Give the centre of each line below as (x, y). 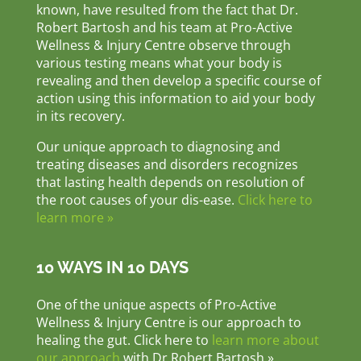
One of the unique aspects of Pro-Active (156, 305)
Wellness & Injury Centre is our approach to (168, 323)
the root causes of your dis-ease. (137, 200)
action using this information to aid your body (175, 99)
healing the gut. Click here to (124, 340)
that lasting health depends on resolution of (170, 183)
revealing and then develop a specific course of (178, 81)
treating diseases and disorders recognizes (167, 165)
